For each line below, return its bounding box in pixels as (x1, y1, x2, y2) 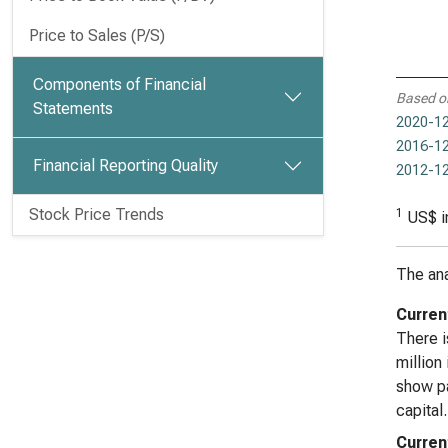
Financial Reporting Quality (33, 156, 218, 175)
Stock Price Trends (29, 205, 164, 224)
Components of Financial (33, 75, 206, 94)
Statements (33, 99, 113, 118)
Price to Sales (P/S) (29, 26, 165, 45)
